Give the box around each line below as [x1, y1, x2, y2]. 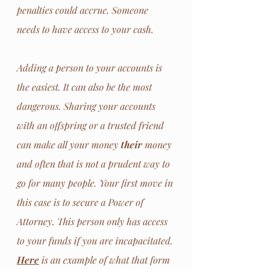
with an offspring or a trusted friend [17, 118, 166, 131]
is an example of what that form [39, 253, 172, 266]
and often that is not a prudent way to [17, 157, 172, 170]
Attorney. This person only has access [17, 214, 170, 228]
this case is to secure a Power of [17, 195, 146, 208]
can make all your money [17, 138, 121, 151]
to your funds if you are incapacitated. [17, 234, 175, 247]
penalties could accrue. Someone [17, 3, 151, 16]
